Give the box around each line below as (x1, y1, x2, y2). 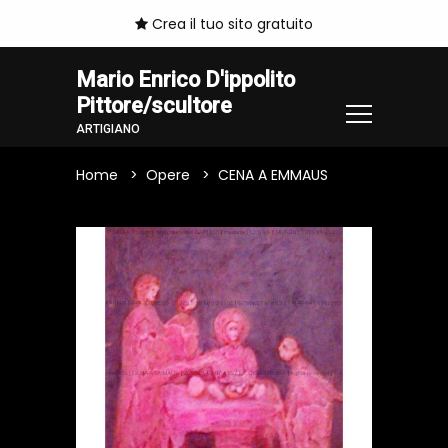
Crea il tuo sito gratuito (148, 14, 313, 35)
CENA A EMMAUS (218, 165, 328, 186)
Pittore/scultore (76, 93, 232, 119)
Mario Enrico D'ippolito (76, 67, 295, 93)
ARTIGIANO (76, 121, 140, 136)
